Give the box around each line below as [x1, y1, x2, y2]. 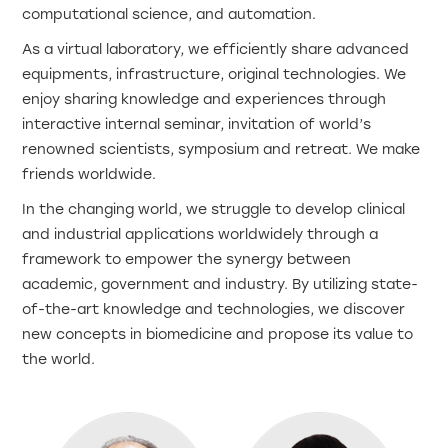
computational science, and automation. [22, 6, 317, 24]
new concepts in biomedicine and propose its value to [22, 326, 414, 344]
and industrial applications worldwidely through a [22, 226, 379, 244]
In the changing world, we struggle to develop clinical [22, 201, 406, 219]
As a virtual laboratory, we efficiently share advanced [22, 41, 410, 59]
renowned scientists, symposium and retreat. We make [22, 141, 421, 159]
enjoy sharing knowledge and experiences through [22, 91, 387, 109]
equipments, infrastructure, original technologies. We [22, 66, 407, 84]
